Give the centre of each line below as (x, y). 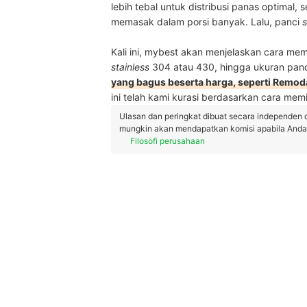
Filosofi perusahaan (168, 141)
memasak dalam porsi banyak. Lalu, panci (207, 22)
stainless (130, 67)
